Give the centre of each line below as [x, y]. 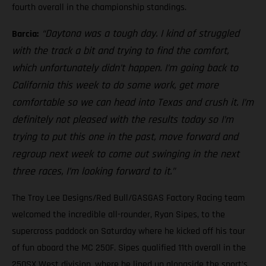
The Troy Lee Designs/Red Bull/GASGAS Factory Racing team [128, 198]
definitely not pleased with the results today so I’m [123, 119]
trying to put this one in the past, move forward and [125, 137]
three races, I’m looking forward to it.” [94, 171]
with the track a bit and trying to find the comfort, [120, 50]
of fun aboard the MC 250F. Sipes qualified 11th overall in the [129, 248]
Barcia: [25, 34]
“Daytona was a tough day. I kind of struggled [139, 33]
